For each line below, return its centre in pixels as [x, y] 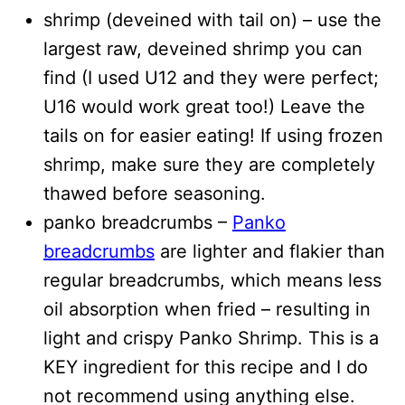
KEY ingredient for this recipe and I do [206, 367]
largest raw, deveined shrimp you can [203, 48]
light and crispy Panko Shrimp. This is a [211, 338]
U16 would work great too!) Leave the [204, 106]
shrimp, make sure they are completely [209, 164]
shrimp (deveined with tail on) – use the [212, 19]
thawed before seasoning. [155, 193]
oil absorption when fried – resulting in [207, 309]
